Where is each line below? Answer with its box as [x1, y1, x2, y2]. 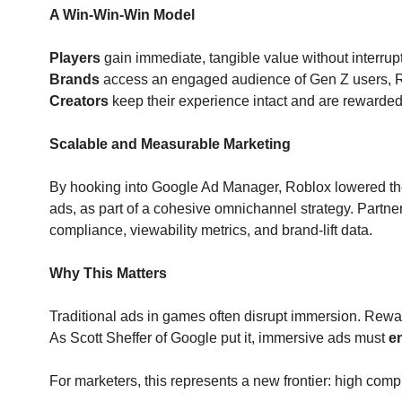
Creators [49, 93, 109, 109]
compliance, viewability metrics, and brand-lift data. [49, 223, 372, 238]
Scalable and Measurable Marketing [49, 136, 291, 152]
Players [49, 50, 100, 66]
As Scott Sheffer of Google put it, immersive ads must [49, 330, 389, 345]
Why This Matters [49, 266, 167, 281]
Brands [49, 72, 100, 87]
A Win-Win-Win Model [49, 7, 195, 22]
